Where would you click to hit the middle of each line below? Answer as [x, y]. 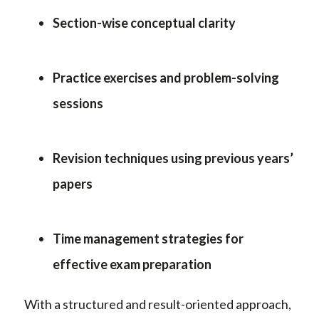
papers [73, 183]
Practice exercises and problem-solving [166, 77]
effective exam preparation [132, 264]
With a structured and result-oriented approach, [158, 304]
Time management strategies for [148, 238]
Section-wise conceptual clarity [144, 22]
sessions [78, 103]
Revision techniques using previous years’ [173, 158]
